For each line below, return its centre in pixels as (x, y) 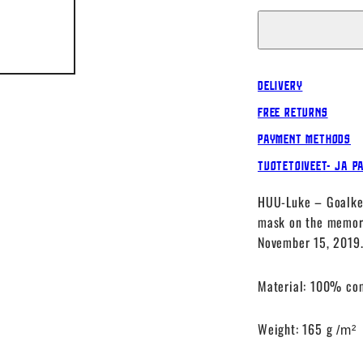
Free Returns (293, 112)
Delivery (280, 85)
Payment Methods (304, 139)
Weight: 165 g (295, 329)
